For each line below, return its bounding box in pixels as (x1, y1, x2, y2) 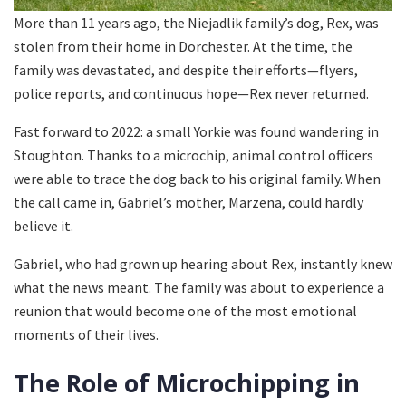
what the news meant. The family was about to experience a (14, 277, 384, 296)
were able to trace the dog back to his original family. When (14, 169, 381, 188)
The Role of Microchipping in (14, 365, 360, 400)
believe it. (14, 216, 73, 235)
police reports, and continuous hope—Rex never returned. (14, 83, 369, 102)
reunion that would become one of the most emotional (14, 301, 357, 320)
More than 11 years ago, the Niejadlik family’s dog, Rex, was (14, 13, 379, 32)
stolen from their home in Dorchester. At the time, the (14, 36, 353, 55)
